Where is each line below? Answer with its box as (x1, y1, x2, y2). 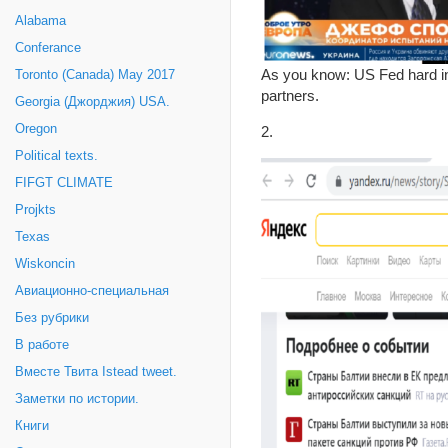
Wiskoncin (15, 257, 75, 271)
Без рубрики (15, 311, 89, 325)
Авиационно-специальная (15, 284, 169, 298)
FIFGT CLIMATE (15, 176, 113, 190)
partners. (261, 87, 319, 105)
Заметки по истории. (15, 392, 139, 406)
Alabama (15, 14, 66, 28)
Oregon (15, 122, 57, 136)
